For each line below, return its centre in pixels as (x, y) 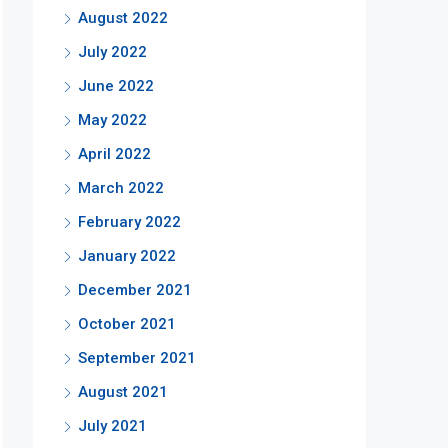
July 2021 (112, 426)
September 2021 (137, 358)
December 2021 (135, 290)
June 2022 (116, 86)
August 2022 (123, 18)
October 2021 (127, 324)
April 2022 (114, 154)
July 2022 (112, 52)
